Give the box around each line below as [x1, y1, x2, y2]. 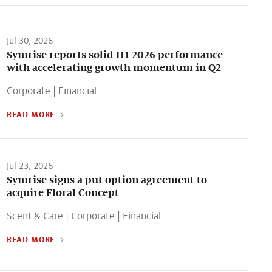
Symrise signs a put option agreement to [6, 173, 207, 186]
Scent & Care [6, 209, 63, 222]
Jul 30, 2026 [6, 35, 53, 46]
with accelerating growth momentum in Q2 [6, 61, 221, 74]
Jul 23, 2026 [6, 160, 53, 171]
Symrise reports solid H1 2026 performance [6, 48, 223, 61]
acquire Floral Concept [6, 186, 119, 199]
